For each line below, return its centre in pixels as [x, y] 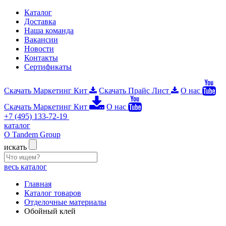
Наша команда [49, 31]
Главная [38, 184]
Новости [39, 49]
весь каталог [25, 167]
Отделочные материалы [65, 202]
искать [16, 147]
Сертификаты [48, 67]
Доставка [40, 21]
